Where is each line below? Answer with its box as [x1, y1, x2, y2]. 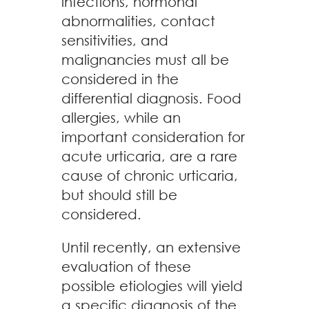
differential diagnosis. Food [61, 90, 241, 106]
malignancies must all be [61, 52, 229, 68]
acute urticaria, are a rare [61, 148, 237, 164]
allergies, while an [61, 110, 181, 126]
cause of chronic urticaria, [61, 168, 238, 183]
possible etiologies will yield [61, 278, 243, 294]
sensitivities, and [61, 32, 168, 48]
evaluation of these [61, 259, 191, 275]
